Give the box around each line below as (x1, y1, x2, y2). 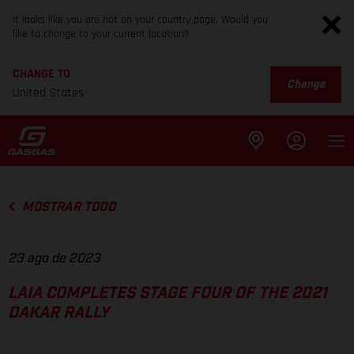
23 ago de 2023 (8, 252, 100, 265)
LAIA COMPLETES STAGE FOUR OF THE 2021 (8, 285, 327, 302)
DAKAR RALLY (8, 305, 109, 322)
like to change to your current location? (13, 27, 190, 41)
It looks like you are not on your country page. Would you (13, 13, 268, 27)
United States (13, 85, 84, 101)
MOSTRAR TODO (21, 201, 115, 213)
